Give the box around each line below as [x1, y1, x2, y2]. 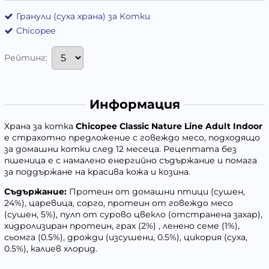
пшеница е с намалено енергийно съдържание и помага [4, 155, 257, 166]
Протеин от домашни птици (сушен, [69, 186, 245, 198]
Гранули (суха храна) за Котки [16, 11, 150, 22]
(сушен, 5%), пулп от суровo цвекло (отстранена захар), [4, 209, 262, 220]
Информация [89, 97, 180, 112]
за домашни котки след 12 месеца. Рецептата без [4, 144, 237, 155]
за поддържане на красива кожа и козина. [4, 166, 193, 178]
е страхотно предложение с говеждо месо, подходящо [4, 132, 260, 144]
